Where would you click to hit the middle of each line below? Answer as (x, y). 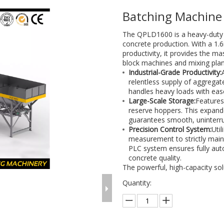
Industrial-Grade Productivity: (175, 72)
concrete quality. (155, 158)
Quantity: (137, 183)
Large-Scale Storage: (162, 101)
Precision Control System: (170, 129)
